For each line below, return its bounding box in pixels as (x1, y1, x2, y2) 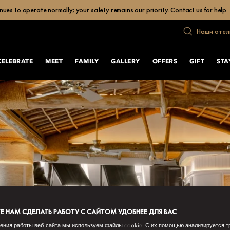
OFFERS (152, 58, 178, 65)
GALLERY (111, 58, 140, 65)
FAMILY (75, 58, 99, 65)
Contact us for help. (170, 5, 228, 14)
